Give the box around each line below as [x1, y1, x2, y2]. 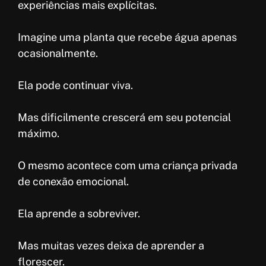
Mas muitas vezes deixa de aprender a [18, 239, 204, 252]
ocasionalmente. [18, 46, 98, 59]
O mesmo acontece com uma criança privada [18, 159, 237, 172]
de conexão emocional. [18, 175, 129, 188]
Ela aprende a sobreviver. [18, 207, 140, 220]
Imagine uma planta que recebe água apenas [18, 30, 237, 43]
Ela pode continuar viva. [18, 78, 133, 91]
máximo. [18, 126, 59, 140]
